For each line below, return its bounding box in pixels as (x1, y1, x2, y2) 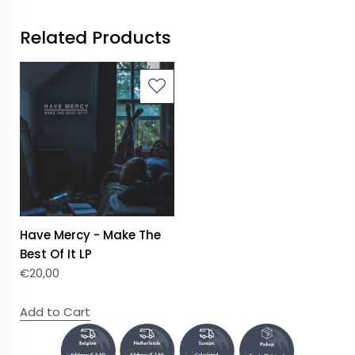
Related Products (20, 25, 171, 50)
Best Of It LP (20, 246, 92, 263)
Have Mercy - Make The (20, 227, 161, 244)
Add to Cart (20, 303, 90, 321)
